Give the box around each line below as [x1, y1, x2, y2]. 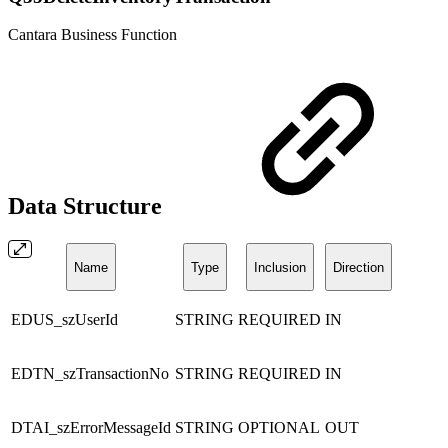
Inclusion [253, 259, 306, 275]
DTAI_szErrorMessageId [11, 419, 171, 437]
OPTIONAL [238, 419, 320, 437]
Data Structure [8, 193, 168, 220]
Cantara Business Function [8, 26, 177, 44]
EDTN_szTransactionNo [11, 365, 169, 383]
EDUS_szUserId [11, 311, 118, 329]
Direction [333, 259, 384, 275]
